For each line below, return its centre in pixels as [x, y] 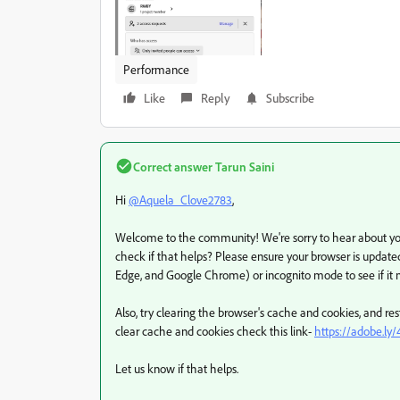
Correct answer [173, 166]
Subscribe [290, 97]
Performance [156, 69]
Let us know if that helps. [177, 368]
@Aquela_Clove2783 [180, 199]
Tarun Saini [243, 166]
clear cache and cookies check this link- [215, 330]
